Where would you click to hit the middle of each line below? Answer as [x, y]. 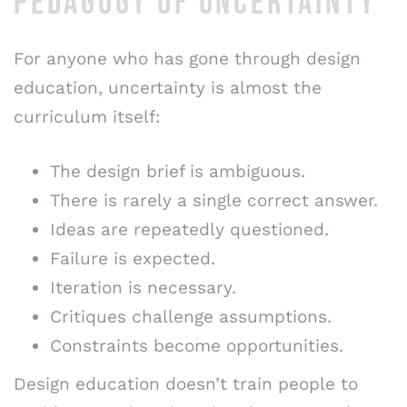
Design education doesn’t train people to [186, 384]
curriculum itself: [87, 116]
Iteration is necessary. [143, 288]
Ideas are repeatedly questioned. [189, 230]
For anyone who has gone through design [187, 58]
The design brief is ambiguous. [178, 172]
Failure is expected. [133, 259]
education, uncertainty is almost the [168, 87]
